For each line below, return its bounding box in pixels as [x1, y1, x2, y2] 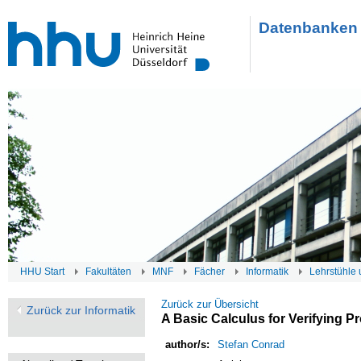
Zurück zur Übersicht [161, 298, 259, 310]
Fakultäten [85, 266, 131, 277]
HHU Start [20, 266, 64, 277]
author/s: [165, 338, 210, 351]
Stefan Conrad [218, 338, 284, 351]
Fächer [194, 266, 225, 277]
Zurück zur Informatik [27, 304, 135, 317]
